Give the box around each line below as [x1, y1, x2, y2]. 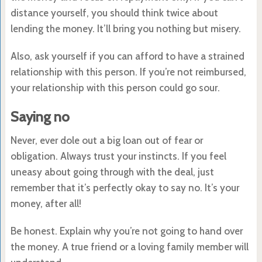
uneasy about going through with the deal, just [10, 166, 214, 178]
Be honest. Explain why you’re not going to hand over [10, 225, 243, 237]
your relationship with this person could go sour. [10, 81, 220, 94]
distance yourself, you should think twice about [10, 6, 218, 19]
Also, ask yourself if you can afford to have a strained [10, 50, 244, 62]
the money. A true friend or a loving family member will [10, 240, 249, 253]
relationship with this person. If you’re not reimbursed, [10, 65, 246, 78]
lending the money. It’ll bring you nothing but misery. [10, 22, 241, 35]
